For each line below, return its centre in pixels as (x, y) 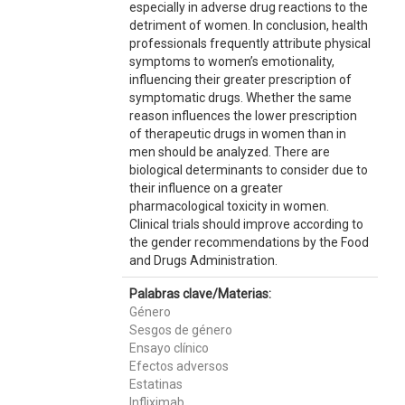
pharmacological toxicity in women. (229, 206)
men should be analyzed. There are (229, 152)
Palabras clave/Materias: (200, 294)
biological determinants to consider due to (248, 170)
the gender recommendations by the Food (249, 242)
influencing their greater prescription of (240, 80)
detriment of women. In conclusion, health (248, 25)
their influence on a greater (206, 188)
